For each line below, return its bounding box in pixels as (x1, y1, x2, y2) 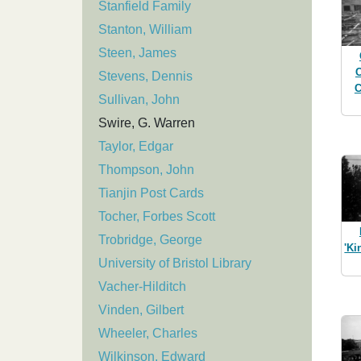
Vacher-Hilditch (98, 280, 186, 294)
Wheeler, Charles (98, 326, 197, 341)
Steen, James (98, 46, 176, 60)
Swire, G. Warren (98, 116, 195, 131)
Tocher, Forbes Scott (98, 210, 215, 224)
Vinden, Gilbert (98, 303, 184, 317)
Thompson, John (98, 163, 194, 177)
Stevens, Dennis (98, 69, 193, 84)
